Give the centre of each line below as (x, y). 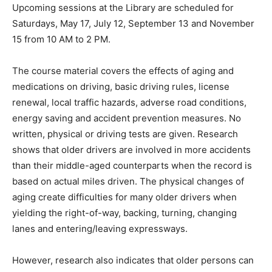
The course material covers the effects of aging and (123, 70)
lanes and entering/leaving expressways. (100, 228)
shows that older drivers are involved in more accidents (131, 149)
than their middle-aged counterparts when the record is (132, 165)
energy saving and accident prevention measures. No (127, 118)
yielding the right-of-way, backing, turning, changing (124, 212)
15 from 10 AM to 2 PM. (61, 39)
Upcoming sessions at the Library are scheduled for (123, 7)
